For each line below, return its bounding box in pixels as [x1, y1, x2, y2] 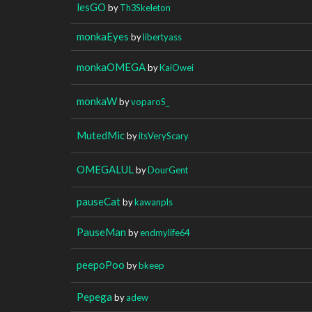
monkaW [77, 94, 117, 107]
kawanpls [134, 196, 173, 208]
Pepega [77, 290, 112, 303]
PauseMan [77, 225, 126, 238]
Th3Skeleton [120, 1, 171, 13]
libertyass [143, 31, 182, 42]
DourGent [148, 164, 188, 175]
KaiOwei [159, 61, 194, 73]
